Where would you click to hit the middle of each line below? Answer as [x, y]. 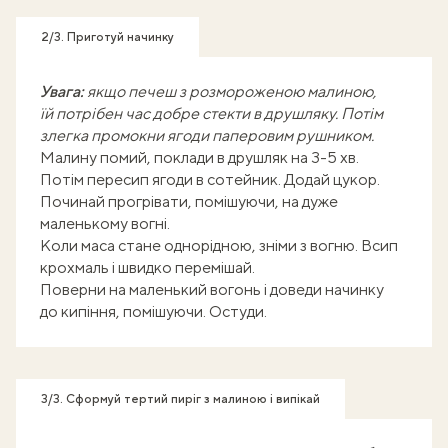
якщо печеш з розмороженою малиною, [230, 91]
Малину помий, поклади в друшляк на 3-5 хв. [199, 157]
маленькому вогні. [105, 223]
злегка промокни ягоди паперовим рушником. [207, 135]
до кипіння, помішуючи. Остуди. [153, 311]
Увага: [62, 91]
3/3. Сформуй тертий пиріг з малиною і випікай [180, 399]
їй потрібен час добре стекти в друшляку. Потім [211, 113]
